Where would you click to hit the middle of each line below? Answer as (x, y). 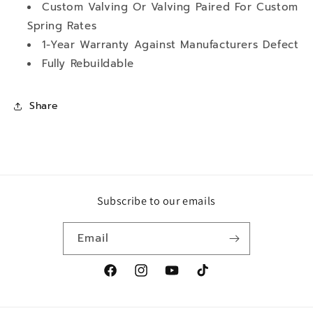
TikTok (210, 278)
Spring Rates (62, 26)
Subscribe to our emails (156, 201)
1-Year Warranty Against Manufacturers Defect (170, 44)
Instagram (158, 278)
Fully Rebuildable (88, 63)
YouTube (185, 278)
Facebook (127, 278)
